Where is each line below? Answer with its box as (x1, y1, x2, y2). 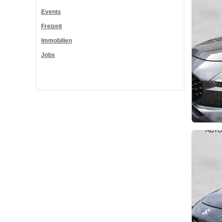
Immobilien (41, 37, 72, 45)
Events (41, 8, 61, 16)
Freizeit (41, 23, 62, 30)
